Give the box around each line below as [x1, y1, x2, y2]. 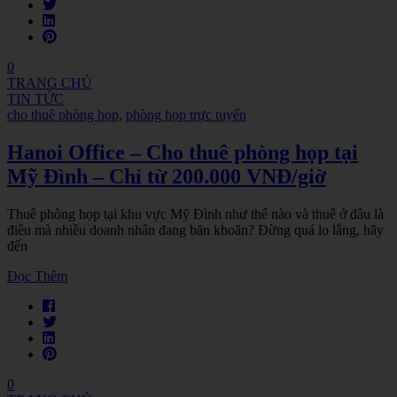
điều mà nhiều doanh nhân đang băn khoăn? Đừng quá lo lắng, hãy [7, 222, 384, 237]
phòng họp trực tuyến [126, 107, 246, 123]
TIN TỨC [7, 91, 64, 107]
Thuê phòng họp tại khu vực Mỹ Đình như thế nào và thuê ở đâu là [7, 206, 384, 222]
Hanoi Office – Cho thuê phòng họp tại [7, 140, 358, 164]
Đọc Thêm [7, 268, 67, 284]
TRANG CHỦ [7, 75, 92, 91]
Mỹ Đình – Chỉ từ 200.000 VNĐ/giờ [7, 164, 326, 188]
